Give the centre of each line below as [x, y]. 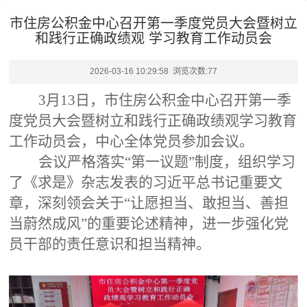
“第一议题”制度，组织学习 [210, 162]
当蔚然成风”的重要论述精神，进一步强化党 [149, 223]
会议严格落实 [82, 162]
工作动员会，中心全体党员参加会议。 [131, 141]
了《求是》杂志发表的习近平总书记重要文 [146, 182]
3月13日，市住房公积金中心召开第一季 [165, 100]
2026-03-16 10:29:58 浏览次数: [149, 71]
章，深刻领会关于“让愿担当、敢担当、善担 [149, 203]
